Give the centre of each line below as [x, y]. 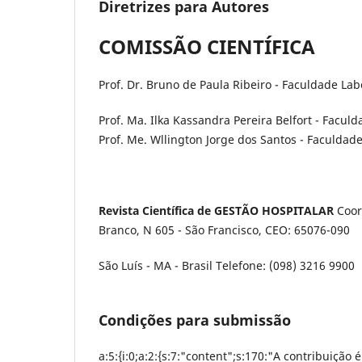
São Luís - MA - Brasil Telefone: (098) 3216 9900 [227, 265]
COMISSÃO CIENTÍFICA [207, 46]
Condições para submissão [195, 320]
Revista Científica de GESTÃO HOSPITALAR [218, 210]
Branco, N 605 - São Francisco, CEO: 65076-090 [224, 229]
